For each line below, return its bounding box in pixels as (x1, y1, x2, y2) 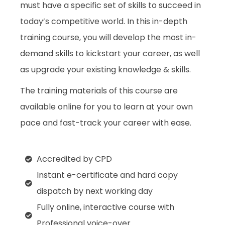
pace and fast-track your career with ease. (20, 117, 191, 129)
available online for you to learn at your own (20, 101, 193, 113)
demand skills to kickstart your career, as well (20, 48, 200, 60)
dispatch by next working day (36, 185, 153, 197)
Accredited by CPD (36, 153, 112, 165)
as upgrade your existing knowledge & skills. (20, 64, 191, 76)
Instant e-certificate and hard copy (36, 169, 178, 181)
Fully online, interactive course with (36, 201, 174, 213)
